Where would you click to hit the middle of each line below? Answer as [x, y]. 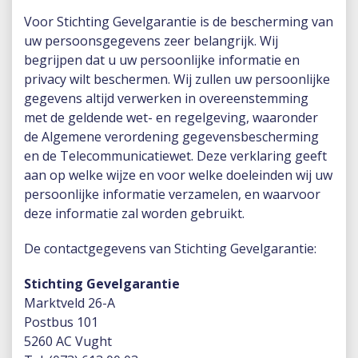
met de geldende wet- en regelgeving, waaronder [171, 117]
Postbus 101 [61, 322]
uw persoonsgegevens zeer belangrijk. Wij [151, 41]
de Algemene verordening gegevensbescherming [171, 137]
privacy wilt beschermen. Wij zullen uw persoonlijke [177, 79]
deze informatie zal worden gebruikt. [134, 213]
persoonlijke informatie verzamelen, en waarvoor [172, 194]
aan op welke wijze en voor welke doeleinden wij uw [178, 175]
